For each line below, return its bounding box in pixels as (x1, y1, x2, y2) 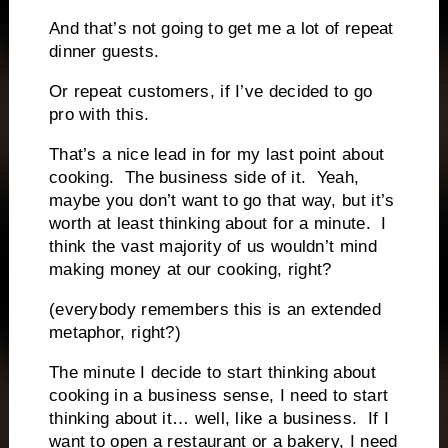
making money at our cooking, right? (48, 260, 332, 280)
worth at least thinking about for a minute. (48, 214, 371, 234)
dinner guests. (48, 42, 160, 62)
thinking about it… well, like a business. (48, 408, 358, 428)
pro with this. (48, 105, 150, 125)
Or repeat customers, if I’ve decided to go (48, 82, 373, 102)
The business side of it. (124, 168, 307, 188)
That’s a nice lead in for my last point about (48, 145, 385, 165)
